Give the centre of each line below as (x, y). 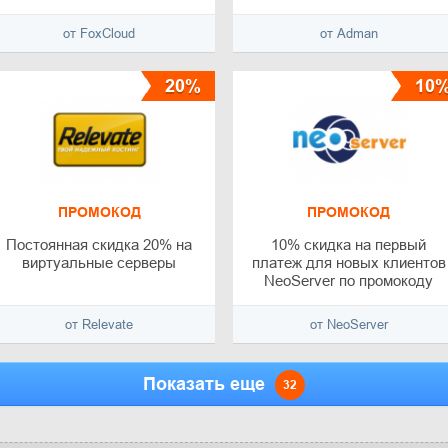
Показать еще (206, 384)
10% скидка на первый (349, 245)
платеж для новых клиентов (348, 263)
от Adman (348, 34)
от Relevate (99, 325)
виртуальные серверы (99, 263)
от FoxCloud (99, 34)
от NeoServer (348, 325)
